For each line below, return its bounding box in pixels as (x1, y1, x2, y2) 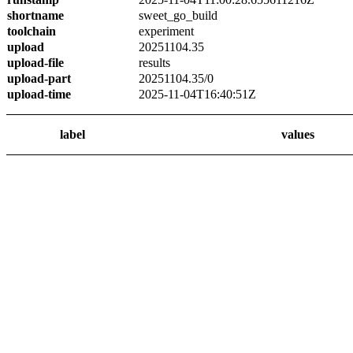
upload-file (7, 56, 64, 69)
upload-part (7, 72, 71, 85)
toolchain (7, 24, 56, 38)
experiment (139, 24, 194, 38)
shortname (7, 9, 64, 22)
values (281, 128, 314, 141)
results (139, 56, 170, 69)
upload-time (7, 87, 71, 101)
